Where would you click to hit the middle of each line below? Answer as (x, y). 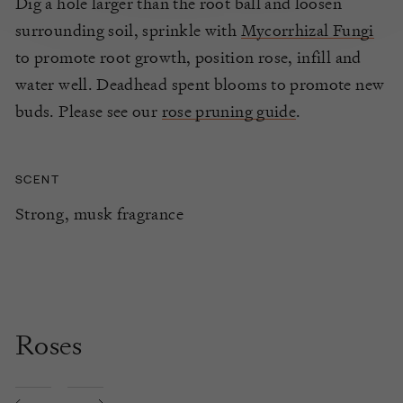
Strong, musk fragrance (99, 213)
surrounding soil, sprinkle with (128, 30)
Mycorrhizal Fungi (307, 30)
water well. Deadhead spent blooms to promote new (200, 84)
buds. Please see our (89, 111)
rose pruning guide (229, 111)
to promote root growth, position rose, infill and (188, 57)
